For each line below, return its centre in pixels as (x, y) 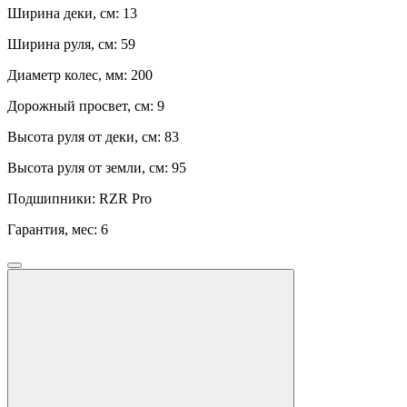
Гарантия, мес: (54, 230)
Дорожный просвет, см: (82, 106)
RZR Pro (125, 199)
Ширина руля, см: (64, 45)
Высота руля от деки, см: (86, 137)
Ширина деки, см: (65, 14)
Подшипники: (53, 199)
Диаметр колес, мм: (69, 75)
